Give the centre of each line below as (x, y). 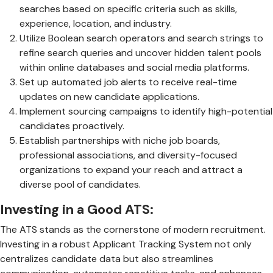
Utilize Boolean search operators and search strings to (141, 38)
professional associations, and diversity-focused (128, 155)
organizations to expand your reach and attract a (131, 169)
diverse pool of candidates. (80, 184)
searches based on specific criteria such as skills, (128, 9)
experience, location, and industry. (96, 23)
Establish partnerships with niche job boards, (120, 140)
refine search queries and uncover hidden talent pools (140, 52)
